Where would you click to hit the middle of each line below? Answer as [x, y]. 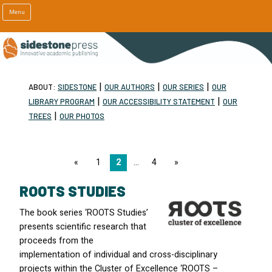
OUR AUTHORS [130, 87]
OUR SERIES [183, 87]
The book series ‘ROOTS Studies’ [84, 212]
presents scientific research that [83, 226]
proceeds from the [56, 240]
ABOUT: [42, 87]
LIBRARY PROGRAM [62, 101]
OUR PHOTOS [82, 116]
